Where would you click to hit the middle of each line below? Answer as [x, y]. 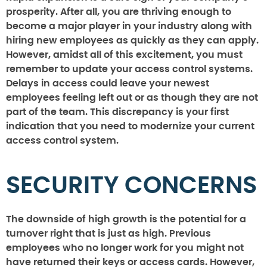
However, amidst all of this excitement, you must [124, 55]
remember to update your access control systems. [129, 69]
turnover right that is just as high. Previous [108, 233]
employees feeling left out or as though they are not [132, 97]
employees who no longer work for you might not [125, 248]
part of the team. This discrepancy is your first [117, 112]
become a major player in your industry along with [129, 26]
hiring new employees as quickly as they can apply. [132, 40]
